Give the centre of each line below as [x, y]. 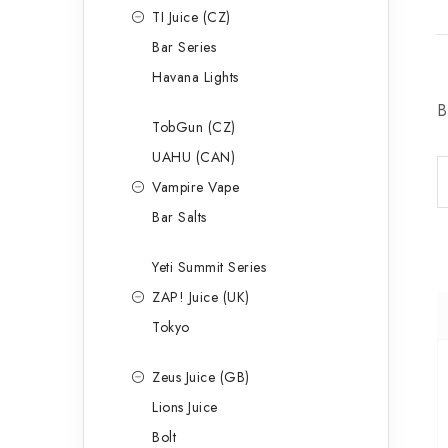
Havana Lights [195, 77]
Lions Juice [185, 407]
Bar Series [184, 47]
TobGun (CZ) [194, 127]
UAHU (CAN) [193, 157]
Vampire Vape [195, 187]
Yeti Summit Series [209, 267]
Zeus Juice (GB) [201, 377]
